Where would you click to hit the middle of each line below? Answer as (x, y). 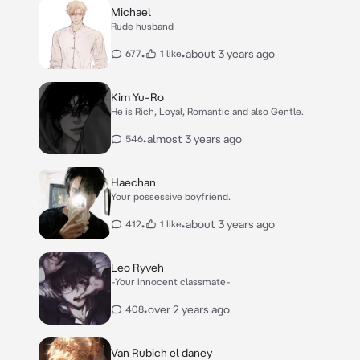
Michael (131, 12)
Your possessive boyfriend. (171, 196)
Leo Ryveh (137, 268)
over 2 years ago (189, 309)
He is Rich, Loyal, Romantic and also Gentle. (207, 111)
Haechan (133, 182)
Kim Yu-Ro (137, 97)
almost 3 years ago (194, 139)
